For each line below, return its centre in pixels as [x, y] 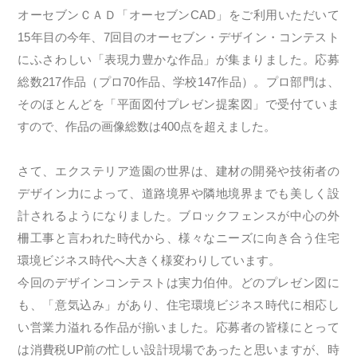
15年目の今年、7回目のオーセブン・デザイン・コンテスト [178, 37]
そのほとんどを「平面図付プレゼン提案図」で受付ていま [178, 104]
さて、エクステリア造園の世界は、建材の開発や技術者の [178, 171]
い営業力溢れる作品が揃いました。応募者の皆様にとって [178, 327]
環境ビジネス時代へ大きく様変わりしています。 [149, 260]
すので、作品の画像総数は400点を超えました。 [147, 126]
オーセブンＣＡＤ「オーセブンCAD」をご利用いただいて [178, 15]
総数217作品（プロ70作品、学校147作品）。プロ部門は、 [178, 82]
